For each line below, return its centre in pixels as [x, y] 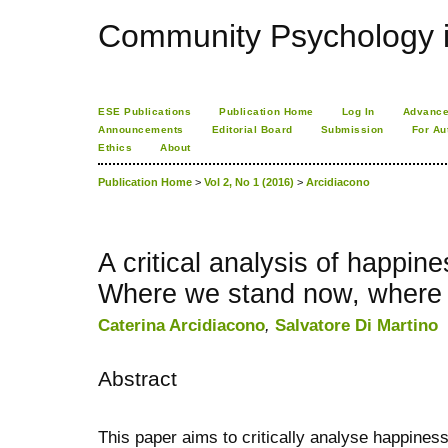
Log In [358, 111]
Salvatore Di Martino [356, 325]
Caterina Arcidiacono [181, 325]
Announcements [141, 129]
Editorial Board [252, 129]
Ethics [115, 147]
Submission [352, 129]
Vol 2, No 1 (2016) [249, 182]
